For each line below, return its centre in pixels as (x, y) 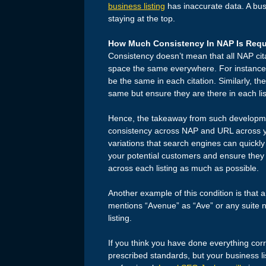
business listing (137, 6)
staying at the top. (142, 19)
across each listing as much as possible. (183, 168)
